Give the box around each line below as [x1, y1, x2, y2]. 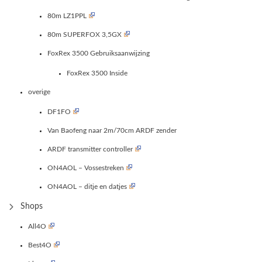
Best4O [28, 241, 51, 249]
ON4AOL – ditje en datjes [47, 182, 127, 190]
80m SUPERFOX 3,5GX [47, 30, 122, 38]
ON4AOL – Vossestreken [47, 164, 124, 171]
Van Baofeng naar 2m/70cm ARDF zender [47, 126, 177, 134]
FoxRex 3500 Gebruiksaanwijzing [47, 49, 150, 57]
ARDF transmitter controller [47, 145, 133, 153]
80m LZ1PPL [47, 12, 87, 19]
